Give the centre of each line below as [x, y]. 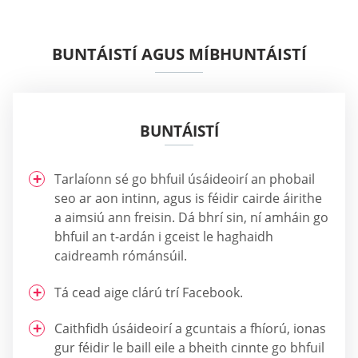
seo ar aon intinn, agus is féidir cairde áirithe [188, 199]
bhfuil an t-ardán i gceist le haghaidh [164, 237]
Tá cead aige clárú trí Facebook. [149, 292]
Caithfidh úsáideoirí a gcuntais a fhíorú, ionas [190, 329]
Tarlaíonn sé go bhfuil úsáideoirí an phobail [185, 179]
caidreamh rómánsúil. [121, 256]
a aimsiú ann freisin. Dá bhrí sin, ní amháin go [191, 218]
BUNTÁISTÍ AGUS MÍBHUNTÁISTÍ [179, 54]
